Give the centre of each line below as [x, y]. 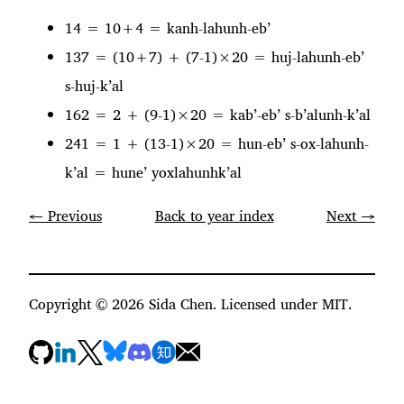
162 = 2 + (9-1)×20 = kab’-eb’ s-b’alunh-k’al [218, 114]
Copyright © [70, 303]
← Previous [65, 215]
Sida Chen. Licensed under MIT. [248, 303]
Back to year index [214, 215]
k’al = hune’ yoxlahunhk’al [153, 172]
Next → [351, 215]
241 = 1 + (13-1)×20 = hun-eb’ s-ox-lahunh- [217, 143]
